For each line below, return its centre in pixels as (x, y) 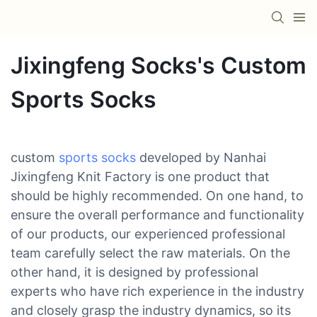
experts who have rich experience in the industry (157, 291)
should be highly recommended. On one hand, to (157, 195)
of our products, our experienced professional (148, 234)
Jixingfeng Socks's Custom (158, 65)
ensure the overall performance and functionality (157, 214)
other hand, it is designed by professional (134, 272)
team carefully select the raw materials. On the (150, 253)
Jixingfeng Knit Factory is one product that (140, 176)
